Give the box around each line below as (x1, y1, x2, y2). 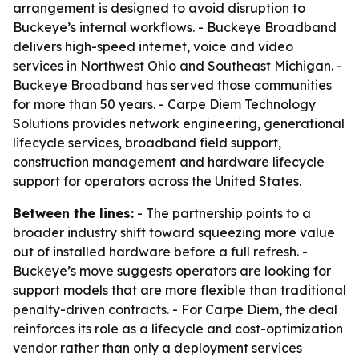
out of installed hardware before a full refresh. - (13, 244, 308, 260)
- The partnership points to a (134, 205, 311, 221)
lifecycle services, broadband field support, (13, 135, 281, 151)
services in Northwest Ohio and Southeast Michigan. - (13, 58, 342, 74)
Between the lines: (13, 205, 134, 221)
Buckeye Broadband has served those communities (13, 77, 332, 93)
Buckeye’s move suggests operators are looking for (13, 263, 331, 279)
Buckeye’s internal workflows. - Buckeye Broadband (13, 19, 337, 35)
